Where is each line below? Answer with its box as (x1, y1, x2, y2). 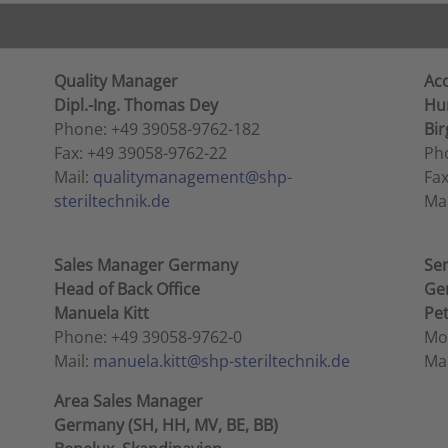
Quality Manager (54, 70, 179, 92)
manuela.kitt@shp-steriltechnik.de (93, 350, 351, 372)
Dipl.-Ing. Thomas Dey (54, 94, 219, 116)
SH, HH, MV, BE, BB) (133, 414, 279, 436)
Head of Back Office (54, 278, 201, 300)
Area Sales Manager (54, 390, 204, 412)
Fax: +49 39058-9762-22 (54, 142, 228, 164)
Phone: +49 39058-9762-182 (54, 118, 261, 140)
